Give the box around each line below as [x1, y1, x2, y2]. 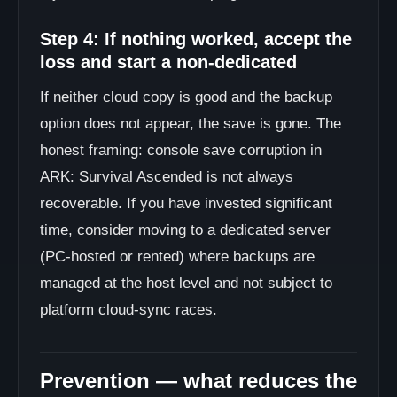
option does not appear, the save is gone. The [40, 115, 341, 132]
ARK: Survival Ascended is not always [40, 168, 293, 185]
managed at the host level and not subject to [40, 275, 332, 292]
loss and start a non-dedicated [40, 52, 297, 72]
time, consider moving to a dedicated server [40, 222, 331, 238]
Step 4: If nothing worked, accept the [40, 29, 352, 49]
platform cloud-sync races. [40, 301, 217, 318]
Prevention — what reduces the [40, 369, 357, 393]
